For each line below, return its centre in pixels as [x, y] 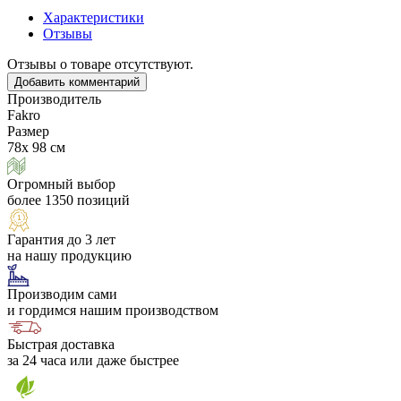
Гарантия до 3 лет [61, 239]
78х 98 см [36, 147]
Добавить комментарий [77, 81]
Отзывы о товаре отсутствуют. [100, 64]
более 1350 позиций [68, 200]
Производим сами [62, 294]
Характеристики [94, 17]
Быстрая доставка [61, 344]
